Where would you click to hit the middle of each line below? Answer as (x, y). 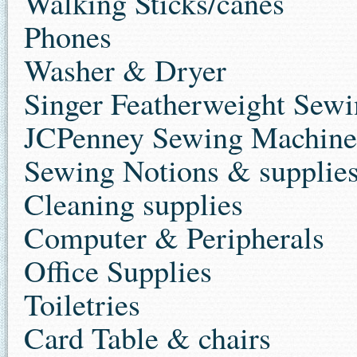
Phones (68, 36)
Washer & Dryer (125, 70)
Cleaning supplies (133, 204)
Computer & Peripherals (174, 237)
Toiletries (82, 304)
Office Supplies (118, 271)
